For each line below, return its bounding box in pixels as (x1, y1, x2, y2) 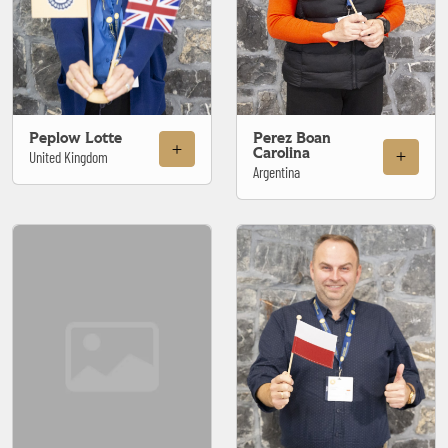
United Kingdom (29, 147, 108, 166)
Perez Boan (253, 130, 331, 146)
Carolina (253, 145, 310, 161)
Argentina (253, 162, 300, 181)
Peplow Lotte (29, 130, 122, 146)
